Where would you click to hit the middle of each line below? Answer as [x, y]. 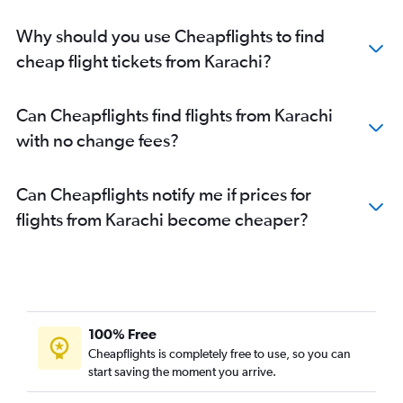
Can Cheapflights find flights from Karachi [175, 115]
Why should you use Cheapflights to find [170, 36]
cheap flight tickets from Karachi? [144, 61]
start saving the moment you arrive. [182, 372]
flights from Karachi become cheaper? [162, 219]
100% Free [122, 334]
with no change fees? [98, 140]
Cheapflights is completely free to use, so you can [219, 354]
